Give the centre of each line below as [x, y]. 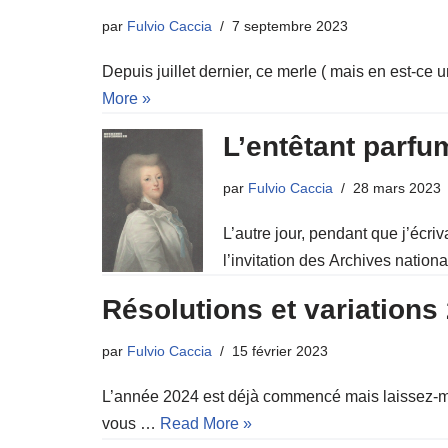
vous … [131, 424]
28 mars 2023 [396, 188]
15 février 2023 [280, 351]
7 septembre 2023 [290, 26]
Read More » [206, 424]
